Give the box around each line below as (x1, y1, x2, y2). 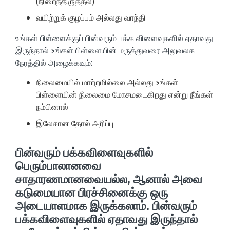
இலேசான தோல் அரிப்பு (36, 118, 113, 129)
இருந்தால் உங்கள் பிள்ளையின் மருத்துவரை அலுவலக (15, 44, 195, 56)
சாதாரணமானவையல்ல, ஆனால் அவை (15, 172, 202, 187)
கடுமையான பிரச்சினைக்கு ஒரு (15, 185, 168, 200)
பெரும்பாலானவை (15, 159, 101, 174)
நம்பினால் (36, 101, 68, 113)
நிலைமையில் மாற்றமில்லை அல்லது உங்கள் (36, 76, 178, 88)
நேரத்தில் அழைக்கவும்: (15, 56, 92, 68)
